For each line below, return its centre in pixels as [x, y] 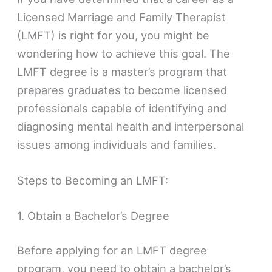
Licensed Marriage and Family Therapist [122, 17]
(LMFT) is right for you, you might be [114, 36]
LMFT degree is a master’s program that [122, 72]
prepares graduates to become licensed [122, 90]
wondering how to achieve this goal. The [124, 54]
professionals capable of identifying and [122, 108]
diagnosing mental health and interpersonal [131, 127]
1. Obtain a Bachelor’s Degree [93, 215]
